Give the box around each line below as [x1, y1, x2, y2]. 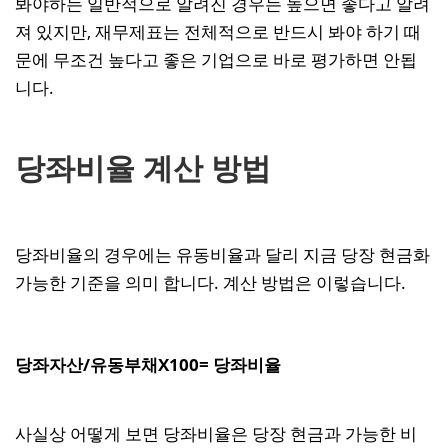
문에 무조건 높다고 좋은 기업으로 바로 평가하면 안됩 [15, 47, 417, 71]
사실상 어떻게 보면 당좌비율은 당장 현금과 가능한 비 [15, 422, 417, 446]
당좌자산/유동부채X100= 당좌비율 [15, 353, 281, 377]
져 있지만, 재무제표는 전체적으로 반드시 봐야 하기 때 [15, 19, 421, 43]
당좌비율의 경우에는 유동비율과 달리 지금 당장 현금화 [15, 242, 430, 266]
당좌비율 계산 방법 [15, 151, 271, 185]
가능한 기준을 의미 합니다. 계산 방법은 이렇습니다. [15, 270, 406, 294]
